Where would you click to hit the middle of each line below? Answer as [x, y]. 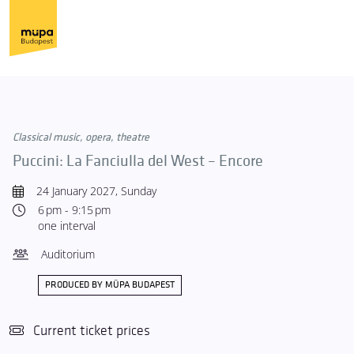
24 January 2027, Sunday [96, 191]
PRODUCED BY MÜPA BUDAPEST [110, 285]
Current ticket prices [92, 331]
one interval [67, 226]
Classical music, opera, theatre [81, 137]
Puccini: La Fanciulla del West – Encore [138, 161]
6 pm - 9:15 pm [74, 210]
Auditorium [68, 254]
